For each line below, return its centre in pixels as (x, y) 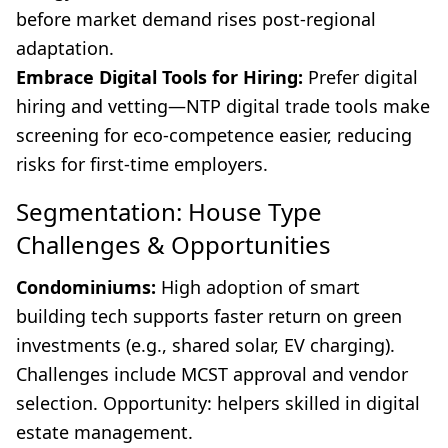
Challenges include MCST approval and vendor (212, 374)
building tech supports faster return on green (209, 316)
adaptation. (65, 48)
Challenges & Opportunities (173, 245)
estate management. (104, 432)
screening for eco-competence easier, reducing (214, 135)
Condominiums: (86, 287)
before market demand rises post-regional (196, 19)
